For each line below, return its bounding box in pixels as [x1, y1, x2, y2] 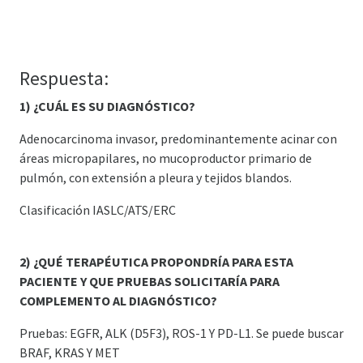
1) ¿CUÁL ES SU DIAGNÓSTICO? [19, 97, 195, 114]
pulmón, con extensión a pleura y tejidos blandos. [19, 169, 292, 186]
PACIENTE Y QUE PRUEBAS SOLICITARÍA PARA [19, 272, 280, 289]
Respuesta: [19, 66, 109, 90]
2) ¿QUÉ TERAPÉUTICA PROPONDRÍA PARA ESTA [19, 253, 293, 270]
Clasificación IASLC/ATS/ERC [19, 201, 176, 218]
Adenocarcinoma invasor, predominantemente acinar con [19, 130, 337, 147]
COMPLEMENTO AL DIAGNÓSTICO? [19, 292, 217, 309]
